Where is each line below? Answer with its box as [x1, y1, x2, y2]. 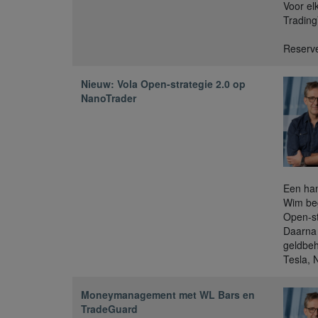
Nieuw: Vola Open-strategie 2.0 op [81, 77, 246, 92]
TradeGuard [81, 301, 138, 316]
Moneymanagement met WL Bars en [81, 287, 255, 302]
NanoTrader [81, 91, 136, 106]
